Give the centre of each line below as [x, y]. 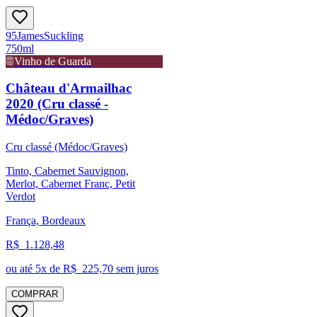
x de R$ [59, 269]
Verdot [21, 197]
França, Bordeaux [46, 221]
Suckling [64, 35]
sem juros [136, 269]
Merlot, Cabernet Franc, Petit [70, 184]
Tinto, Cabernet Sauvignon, [67, 171]
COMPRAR [35, 294]
